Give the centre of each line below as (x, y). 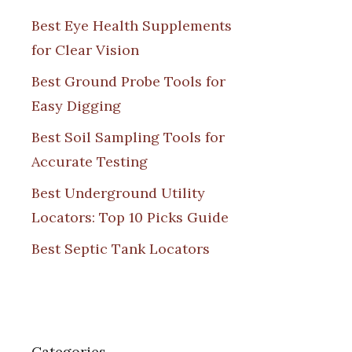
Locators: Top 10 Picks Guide (130, 217)
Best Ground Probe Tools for (128, 81)
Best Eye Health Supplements (132, 25)
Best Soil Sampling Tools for (128, 137)
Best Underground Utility (118, 192)
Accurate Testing (90, 161)
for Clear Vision (85, 49)
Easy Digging (76, 105)
